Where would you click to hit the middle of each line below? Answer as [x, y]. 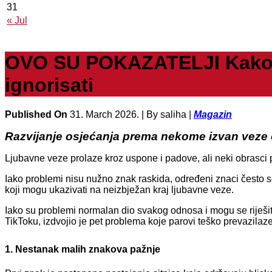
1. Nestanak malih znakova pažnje [83, 250]
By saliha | [170, 115]
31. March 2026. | [108, 115]
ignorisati [49, 85]
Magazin [213, 115]
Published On [37, 115]
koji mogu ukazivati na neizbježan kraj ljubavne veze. [119, 190]
